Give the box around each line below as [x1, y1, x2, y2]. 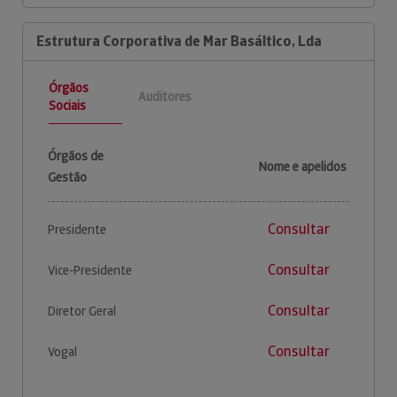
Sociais [49, 97, 86, 113]
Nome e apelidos [259, 158, 346, 175]
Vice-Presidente [48, 261, 132, 278]
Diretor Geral [48, 302, 116, 319]
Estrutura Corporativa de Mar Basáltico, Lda [36, 31, 322, 51]
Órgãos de [48, 147, 104, 164]
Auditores [137, 89, 191, 105]
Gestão [48, 168, 87, 185]
